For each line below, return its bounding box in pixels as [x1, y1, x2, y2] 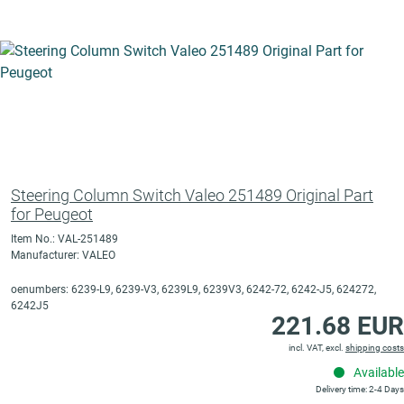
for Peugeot [11, 205, 93, 225]
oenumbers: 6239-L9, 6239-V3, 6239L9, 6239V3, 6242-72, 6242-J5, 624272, [11, 283, 376, 297]
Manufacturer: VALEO [11, 249, 115, 262]
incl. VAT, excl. [289, 343, 345, 353]
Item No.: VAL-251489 [11, 233, 118, 246]
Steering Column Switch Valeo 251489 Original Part [11, 186, 373, 206]
